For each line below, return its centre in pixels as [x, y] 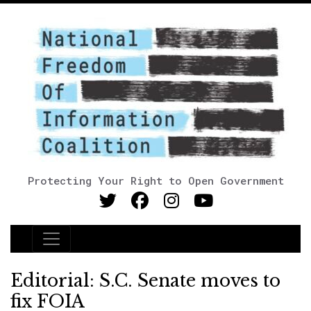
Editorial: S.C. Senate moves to [145, 281]
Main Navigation [96, 247]
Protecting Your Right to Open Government [155, 180]
